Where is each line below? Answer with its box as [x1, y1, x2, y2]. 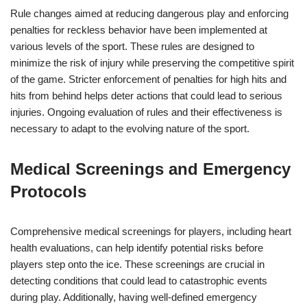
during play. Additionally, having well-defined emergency [10, 291, 257, 303]
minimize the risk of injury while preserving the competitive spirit [10, 57, 294, 69]
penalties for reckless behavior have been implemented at [10, 24, 267, 36]
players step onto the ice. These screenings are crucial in [10, 258, 265, 270]
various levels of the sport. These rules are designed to [10, 40, 254, 52]
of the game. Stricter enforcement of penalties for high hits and [10, 73, 286, 85]
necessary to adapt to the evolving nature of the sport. [10, 123, 249, 134]
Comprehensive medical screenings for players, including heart [10, 225, 291, 237]
